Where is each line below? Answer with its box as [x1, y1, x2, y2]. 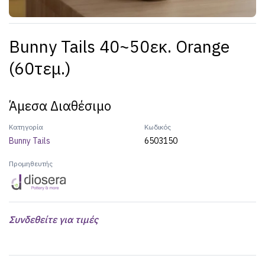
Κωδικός [144, 122, 171, 131]
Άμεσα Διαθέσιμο [9, 97, 111, 114]
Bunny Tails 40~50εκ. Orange [9, 35, 230, 57]
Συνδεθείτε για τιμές [9, 214, 98, 225]
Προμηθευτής [9, 159, 53, 168]
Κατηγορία [9, 122, 43, 131]
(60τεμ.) [9, 57, 71, 79]
